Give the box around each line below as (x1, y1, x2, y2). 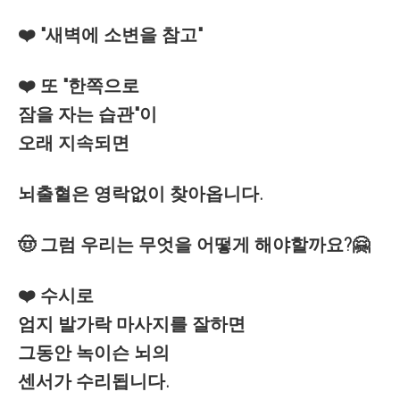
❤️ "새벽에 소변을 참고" (18, 24, 203, 46)
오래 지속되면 (18, 132, 129, 154)
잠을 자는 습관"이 (18, 104, 157, 125)
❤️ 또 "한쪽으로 (18, 75, 139, 96)
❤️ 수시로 (18, 285, 94, 306)
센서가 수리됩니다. (18, 371, 170, 392)
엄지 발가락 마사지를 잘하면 (18, 313, 246, 335)
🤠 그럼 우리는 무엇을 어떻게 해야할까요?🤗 (18, 234, 370, 255)
